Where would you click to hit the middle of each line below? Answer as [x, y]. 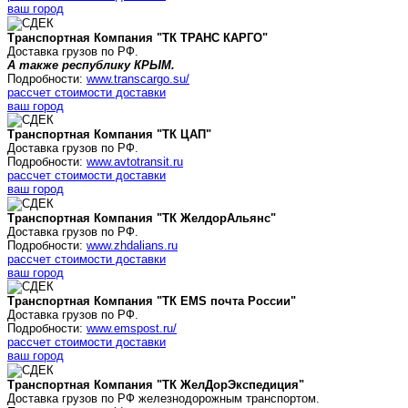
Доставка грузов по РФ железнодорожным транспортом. [163, 399]
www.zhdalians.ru [132, 245]
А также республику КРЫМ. [91, 65]
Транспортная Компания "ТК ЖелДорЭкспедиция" [156, 385]
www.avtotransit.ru [135, 162]
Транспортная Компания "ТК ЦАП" [109, 135]
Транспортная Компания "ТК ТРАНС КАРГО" [138, 37]
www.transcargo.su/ [138, 78]
